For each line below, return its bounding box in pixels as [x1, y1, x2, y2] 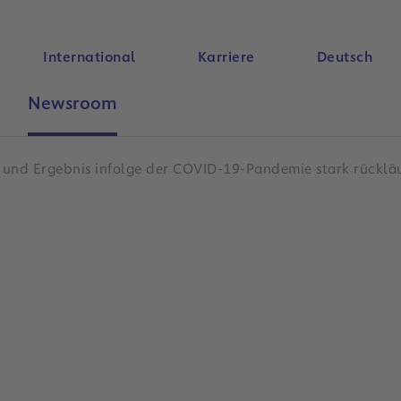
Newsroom [28, 91, 117, 115]
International [43, 47, 136, 66]
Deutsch [316, 47, 372, 66]
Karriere [197, 47, 255, 66]
